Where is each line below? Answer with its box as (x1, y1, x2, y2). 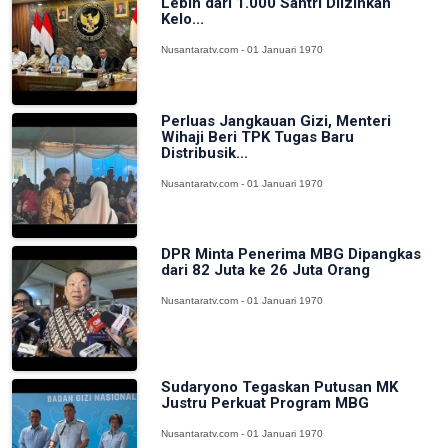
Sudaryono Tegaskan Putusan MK (161, 378, 399, 397)
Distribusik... (161, 143, 249, 162)
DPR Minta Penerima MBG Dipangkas (161, 245, 422, 264)
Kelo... (161, 10, 205, 29)
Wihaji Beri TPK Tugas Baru (161, 127, 355, 146)
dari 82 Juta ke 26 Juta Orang (161, 261, 371, 280)
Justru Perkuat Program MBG (161, 394, 370, 413)
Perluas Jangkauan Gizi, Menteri (161, 111, 392, 130)
